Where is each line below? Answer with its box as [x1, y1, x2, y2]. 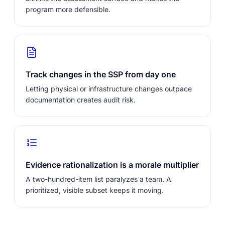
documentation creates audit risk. [26, 95, 136, 104]
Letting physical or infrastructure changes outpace [26, 84, 192, 93]
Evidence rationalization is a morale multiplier [26, 160, 199, 170]
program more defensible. [26, 5, 110, 14]
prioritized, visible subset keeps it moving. [26, 186, 164, 194]
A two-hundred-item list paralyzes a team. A [26, 175, 171, 183]
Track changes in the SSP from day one [26, 69, 176, 79]
